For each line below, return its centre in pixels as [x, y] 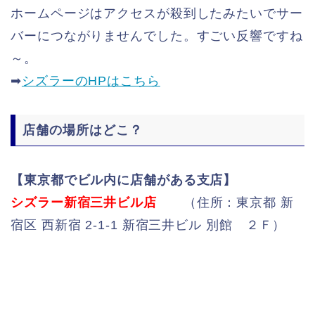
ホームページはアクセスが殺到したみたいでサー [157, 14]
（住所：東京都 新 [225, 203]
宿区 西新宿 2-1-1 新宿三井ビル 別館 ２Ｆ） [148, 225]
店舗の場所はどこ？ [83, 130]
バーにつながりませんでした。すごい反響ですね [157, 36]
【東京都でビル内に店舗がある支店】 [124, 180]
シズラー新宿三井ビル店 [84, 203]
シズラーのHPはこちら [91, 81]
